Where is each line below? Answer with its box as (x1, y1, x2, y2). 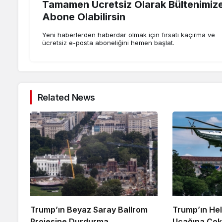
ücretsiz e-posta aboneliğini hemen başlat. (42, 39, 174, 47)
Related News (38, 92, 95, 103)
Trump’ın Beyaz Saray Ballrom (30, 205, 148, 215)
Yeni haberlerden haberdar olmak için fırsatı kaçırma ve (42, 31, 215, 39)
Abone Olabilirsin (42, 11, 125, 23)
